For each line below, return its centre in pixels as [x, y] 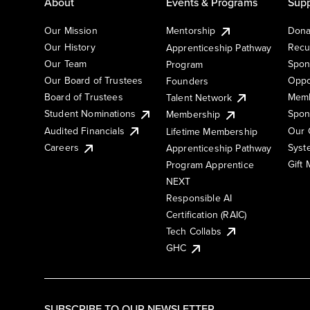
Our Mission [71, 30]
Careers [62, 148]
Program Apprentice [210, 164]
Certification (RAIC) [207, 214]
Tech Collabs [194, 231]
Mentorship [191, 30]
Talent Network [199, 97]
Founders [188, 81]
